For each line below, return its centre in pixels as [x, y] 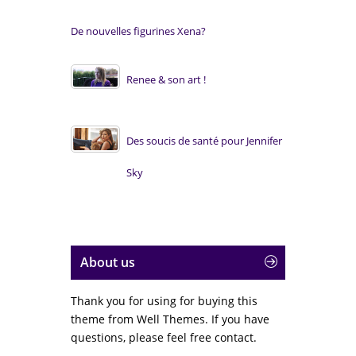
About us [108, 262]
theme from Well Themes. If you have [170, 319]
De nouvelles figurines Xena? [138, 31]
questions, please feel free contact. [164, 337]
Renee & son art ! [166, 79]
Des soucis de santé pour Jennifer [204, 141]
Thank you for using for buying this [164, 300]
